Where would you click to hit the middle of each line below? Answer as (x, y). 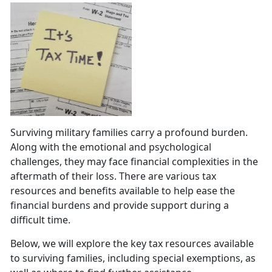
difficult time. (40, 220)
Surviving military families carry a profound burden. (129, 133)
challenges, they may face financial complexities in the (134, 162)
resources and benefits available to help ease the (123, 191)
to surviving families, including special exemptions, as (133, 258)
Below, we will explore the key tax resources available (132, 244)
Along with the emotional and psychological (111, 147)
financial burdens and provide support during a (120, 206)
